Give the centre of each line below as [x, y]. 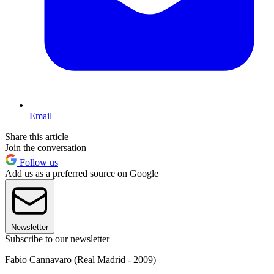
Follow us [38, 162]
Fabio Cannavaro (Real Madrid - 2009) [80, 259]
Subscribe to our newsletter [57, 239]
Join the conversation [46, 147]
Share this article [37, 136]
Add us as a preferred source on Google [82, 173]
